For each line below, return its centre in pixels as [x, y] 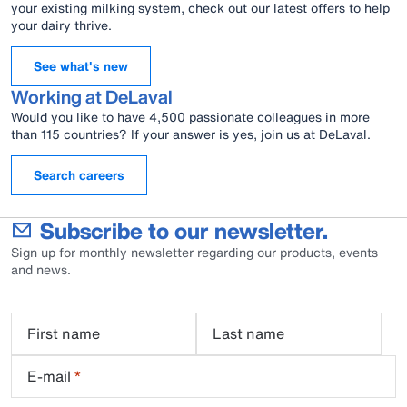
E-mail [49, 376]
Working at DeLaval [92, 96]
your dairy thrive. [61, 25]
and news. [41, 269]
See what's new [81, 65]
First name [64, 333]
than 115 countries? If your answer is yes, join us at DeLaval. [191, 134]
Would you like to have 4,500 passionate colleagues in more [190, 116]
